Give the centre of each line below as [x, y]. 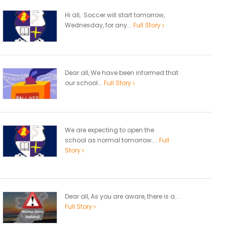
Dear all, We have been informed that [122, 72]
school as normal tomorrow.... [112, 140]
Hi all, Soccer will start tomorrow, [115, 15]
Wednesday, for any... [99, 25]
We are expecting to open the [109, 130]
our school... [84, 83]
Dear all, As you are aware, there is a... [122, 197]
